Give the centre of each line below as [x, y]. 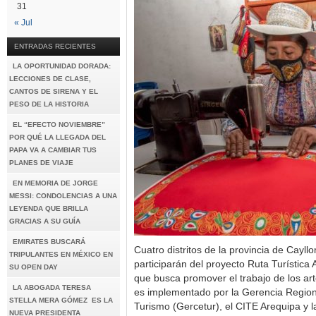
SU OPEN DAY [34, 267]
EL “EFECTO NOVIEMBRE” [59, 124]
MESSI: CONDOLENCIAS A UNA [63, 196]
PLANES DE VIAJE [41, 163]
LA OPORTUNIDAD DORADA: [62, 66]
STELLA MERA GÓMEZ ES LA [62, 300]
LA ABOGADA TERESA [52, 287]
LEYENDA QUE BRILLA [49, 208]
